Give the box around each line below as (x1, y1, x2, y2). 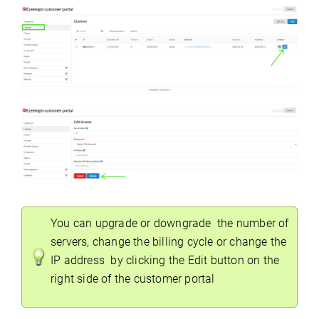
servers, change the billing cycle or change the (51, 234, 287, 249)
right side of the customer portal (51, 271, 215, 286)
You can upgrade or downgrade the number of (51, 216, 289, 230)
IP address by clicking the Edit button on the (51, 253, 280, 267)
